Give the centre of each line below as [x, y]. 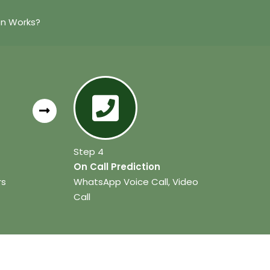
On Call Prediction [117, 167]
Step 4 [89, 152]
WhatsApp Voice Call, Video [136, 182]
